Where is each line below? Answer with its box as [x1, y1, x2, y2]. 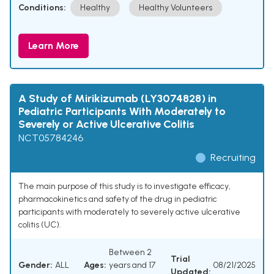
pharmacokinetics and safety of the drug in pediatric [18, 194, 217, 205]
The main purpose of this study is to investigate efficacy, [18, 181, 231, 192]
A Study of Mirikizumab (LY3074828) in [18, 92, 217, 106]
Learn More [28, 40, 79, 52]
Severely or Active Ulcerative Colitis [18, 117, 194, 131]
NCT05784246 [18, 132, 83, 144]
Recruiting [210, 152, 256, 164]
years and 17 [109, 260, 155, 271]
